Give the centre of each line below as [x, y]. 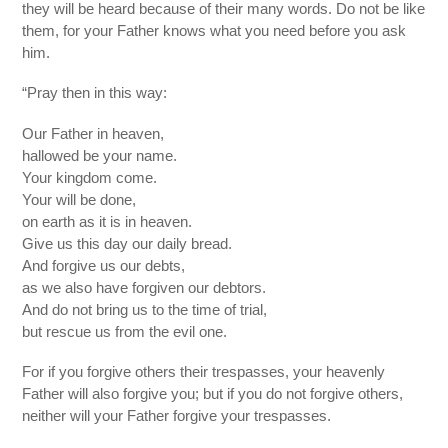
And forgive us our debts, [104, 265]
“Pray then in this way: [95, 93]
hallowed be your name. [100, 155]
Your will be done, [79, 199]
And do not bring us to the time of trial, [145, 309]
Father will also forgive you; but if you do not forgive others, [213, 393]
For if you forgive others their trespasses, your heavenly [204, 371]
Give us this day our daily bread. [127, 243]
